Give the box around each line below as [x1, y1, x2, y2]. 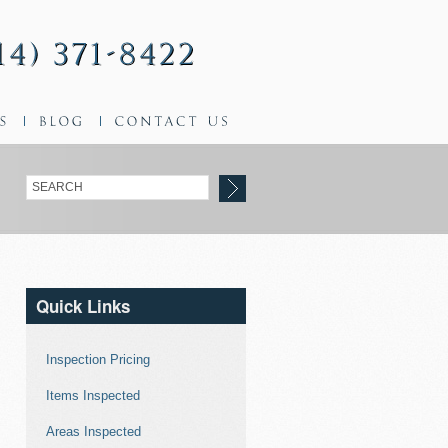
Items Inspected [46, 388, 140, 403]
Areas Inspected [46, 424, 141, 439]
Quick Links [36, 294, 130, 318]
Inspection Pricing [46, 352, 150, 367]
